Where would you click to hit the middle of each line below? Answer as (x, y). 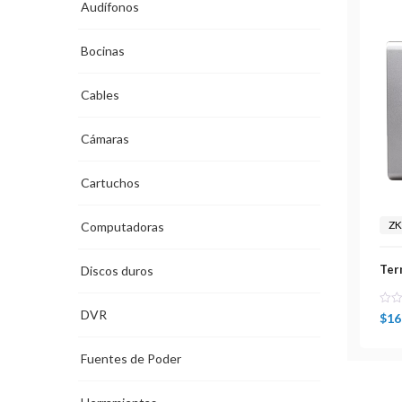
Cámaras (105, 139)
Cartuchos (110, 183)
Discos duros (117, 271)
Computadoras (122, 227)
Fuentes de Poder (131, 359)
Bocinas (103, 51)
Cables (100, 95)
